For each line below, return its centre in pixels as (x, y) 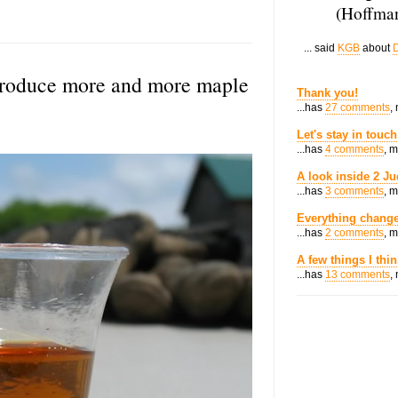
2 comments (354, 233)
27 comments (358, 107)
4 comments (354, 149)
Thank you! (327, 93)
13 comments (358, 275)
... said (321, 48)
